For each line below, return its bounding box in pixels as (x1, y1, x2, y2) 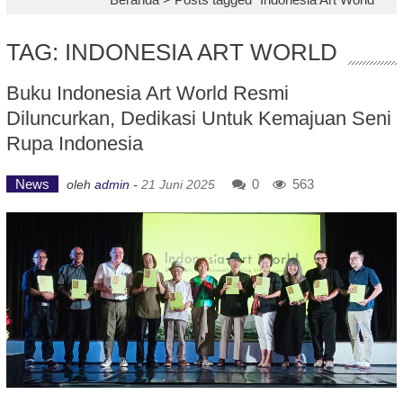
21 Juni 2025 (140, 177, 215, 192)
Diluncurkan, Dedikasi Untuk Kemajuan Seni (5, 107, 391, 130)
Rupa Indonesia (5, 132, 143, 155)
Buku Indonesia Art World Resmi (5, 82, 289, 104)
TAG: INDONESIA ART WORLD (5, 39, 337, 66)
